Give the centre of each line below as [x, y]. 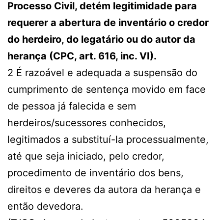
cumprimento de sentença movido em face [107, 90]
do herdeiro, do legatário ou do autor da [101, 40]
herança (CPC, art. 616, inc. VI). [82, 56]
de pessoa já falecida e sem [72, 106]
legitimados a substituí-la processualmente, [108, 140]
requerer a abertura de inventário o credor [108, 23]
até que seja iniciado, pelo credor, [86, 156]
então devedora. [45, 206]
